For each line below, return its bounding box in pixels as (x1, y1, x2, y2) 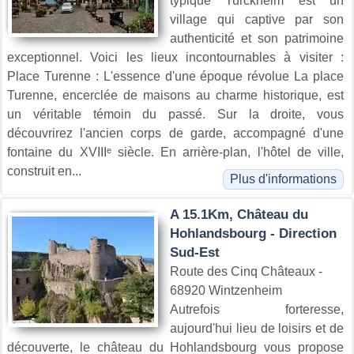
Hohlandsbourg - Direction (170, 226, 337, 242)
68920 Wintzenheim (170, 284, 282, 298)
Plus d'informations (230, 172, 337, 186)
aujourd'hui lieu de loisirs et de (170, 322, 344, 336)
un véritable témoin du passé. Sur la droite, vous (7, 107, 344, 122)
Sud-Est (170, 245, 220, 261)
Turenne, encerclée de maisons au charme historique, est (7, 88, 344, 103)
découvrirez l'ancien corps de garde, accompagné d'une (7, 126, 344, 141)
